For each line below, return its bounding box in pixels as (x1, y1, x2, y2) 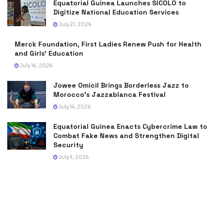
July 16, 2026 (19, 62, 53, 69)
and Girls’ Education (15, 48, 83, 58)
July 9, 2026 (58, 154, 89, 160)
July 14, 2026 (58, 103, 91, 110)
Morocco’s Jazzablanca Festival (53, 90, 166, 99)
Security (53, 140, 83, 149)
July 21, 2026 (58, 21, 92, 28)
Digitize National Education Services (53, 7, 179, 16)
